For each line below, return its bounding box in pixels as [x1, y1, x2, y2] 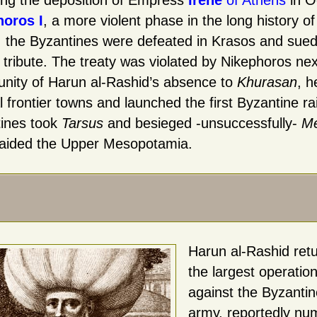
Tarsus [61, 115, 103, 131]
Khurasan [236, 74, 297, 90]
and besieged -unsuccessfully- [103, 115, 301, 131]
